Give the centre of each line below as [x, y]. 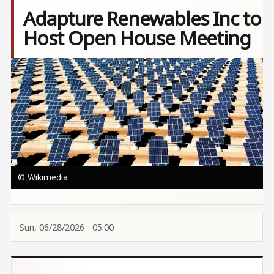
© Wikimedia [43, 177]
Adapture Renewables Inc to [142, 18]
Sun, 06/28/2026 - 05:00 [66, 227]
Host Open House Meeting [137, 38]
